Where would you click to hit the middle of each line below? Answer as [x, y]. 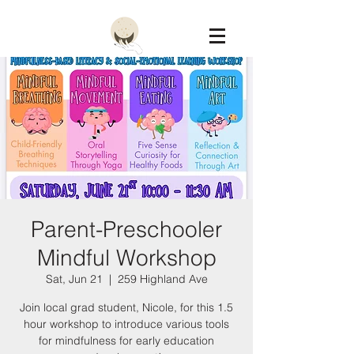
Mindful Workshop [126, 258]
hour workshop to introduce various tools [126, 324]
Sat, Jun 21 [74, 279]
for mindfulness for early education [126, 341]
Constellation [90, 74]
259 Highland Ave [162, 279]
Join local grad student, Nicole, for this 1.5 [126, 307]
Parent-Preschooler [126, 229]
